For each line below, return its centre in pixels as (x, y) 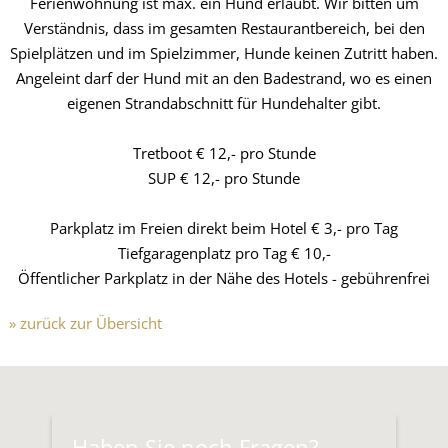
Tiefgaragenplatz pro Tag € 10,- (224, 252)
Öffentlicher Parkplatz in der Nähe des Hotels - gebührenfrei (224, 277)
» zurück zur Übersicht (85, 322)
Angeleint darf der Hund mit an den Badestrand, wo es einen (224, 77)
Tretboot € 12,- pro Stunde (224, 152)
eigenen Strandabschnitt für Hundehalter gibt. (224, 102)
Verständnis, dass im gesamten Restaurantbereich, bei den (224, 27)
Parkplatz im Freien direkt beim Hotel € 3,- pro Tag (224, 227)
